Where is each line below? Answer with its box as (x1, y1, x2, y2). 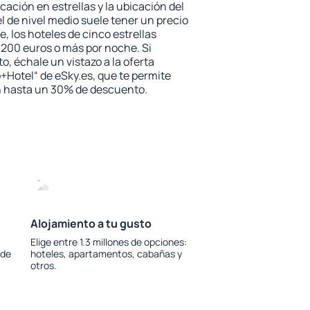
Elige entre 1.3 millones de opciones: (30, 235, 187, 248)
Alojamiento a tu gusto (30, 216, 152, 231)
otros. (30, 259, 57, 272)
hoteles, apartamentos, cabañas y (30, 247, 182, 260)
